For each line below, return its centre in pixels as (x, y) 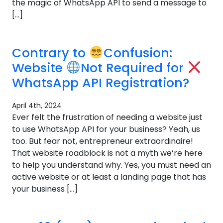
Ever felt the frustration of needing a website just (107, 117)
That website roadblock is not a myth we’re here (107, 153)
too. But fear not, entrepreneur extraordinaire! (103, 141)
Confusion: (138, 53)
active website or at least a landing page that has (109, 177)
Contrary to (51, 53)
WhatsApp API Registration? (101, 83)
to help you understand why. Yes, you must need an (111, 165)
